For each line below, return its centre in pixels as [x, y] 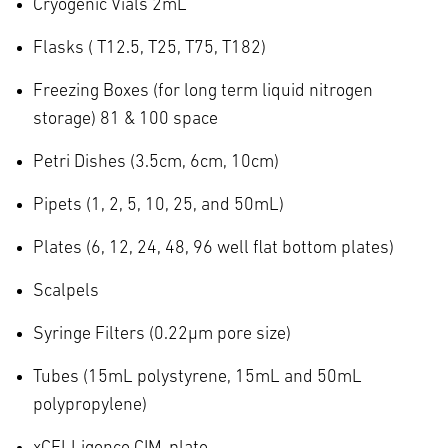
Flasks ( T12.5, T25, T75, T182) [149, 48]
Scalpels [66, 291]
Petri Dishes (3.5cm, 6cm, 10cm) [156, 162]
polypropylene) [90, 405]
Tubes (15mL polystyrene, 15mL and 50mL [197, 377]
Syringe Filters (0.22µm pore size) [162, 334]
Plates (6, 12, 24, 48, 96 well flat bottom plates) [213, 248]
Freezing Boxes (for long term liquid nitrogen [203, 91]
